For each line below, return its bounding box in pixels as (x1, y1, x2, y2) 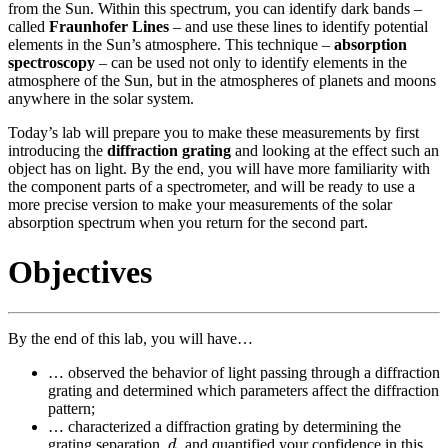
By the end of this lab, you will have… (8, 330, 253, 348)
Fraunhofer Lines (49, 18, 169, 36)
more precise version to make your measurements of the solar (8, 196, 392, 214)
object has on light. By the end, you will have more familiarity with (8, 160, 430, 178)
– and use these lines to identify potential (169, 18, 428, 36)
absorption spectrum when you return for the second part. (8, 214, 368, 232)
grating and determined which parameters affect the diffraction (48, 382, 439, 400)
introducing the (8, 142, 107, 160)
